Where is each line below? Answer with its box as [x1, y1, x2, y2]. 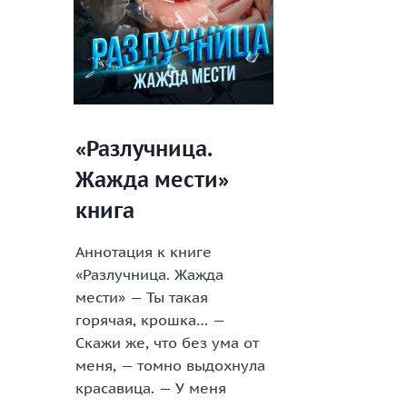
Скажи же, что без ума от [75, 333, 259, 352]
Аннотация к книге [75, 243, 212, 262]
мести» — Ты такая [75, 288, 208, 307]
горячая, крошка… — [75, 311, 224, 330]
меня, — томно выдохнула [75, 356, 265, 375]
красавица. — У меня [75, 379, 226, 398]
